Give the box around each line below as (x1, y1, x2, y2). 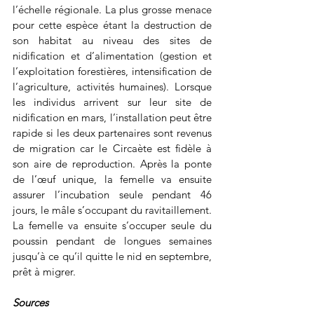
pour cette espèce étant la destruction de (13, 18, 212, 32)
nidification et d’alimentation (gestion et (13, 49, 212, 62)
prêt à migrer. (13, 265, 76, 278)
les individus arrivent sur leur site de (13, 95, 212, 109)
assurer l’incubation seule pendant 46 (13, 188, 212, 201)
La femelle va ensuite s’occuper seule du (13, 219, 212, 232)
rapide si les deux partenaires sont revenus (13, 126, 212, 139)
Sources (13, 296, 48, 309)
